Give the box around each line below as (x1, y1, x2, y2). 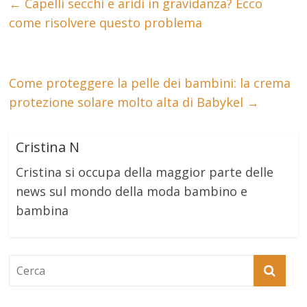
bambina (16, 201, 69, 219)
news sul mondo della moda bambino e (16, 182, 248, 199)
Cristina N (16, 137, 80, 156)
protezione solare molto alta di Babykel (9, 93, 247, 110)
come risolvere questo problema (9, 14, 203, 31)
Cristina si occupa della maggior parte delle (16, 163, 274, 180)
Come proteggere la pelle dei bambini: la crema (9, 74, 291, 91)
